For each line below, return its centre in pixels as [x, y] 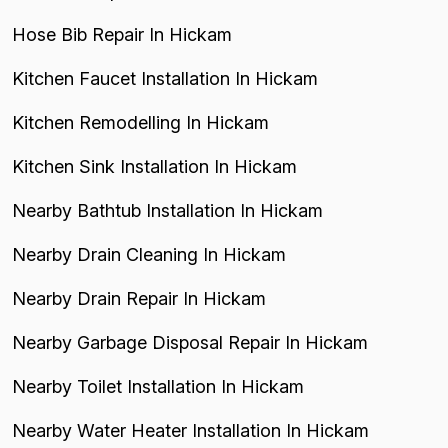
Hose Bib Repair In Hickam [122, 34]
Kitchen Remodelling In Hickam [140, 122]
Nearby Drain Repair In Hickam [139, 298]
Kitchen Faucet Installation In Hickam [165, 78]
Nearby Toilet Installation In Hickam [158, 386]
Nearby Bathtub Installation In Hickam [167, 210]
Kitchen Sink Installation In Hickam [154, 166]
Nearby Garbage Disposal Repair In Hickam [190, 342]
